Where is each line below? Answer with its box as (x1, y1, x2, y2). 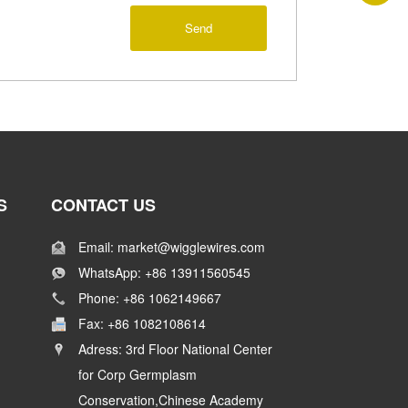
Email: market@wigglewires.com (77, 237, 265, 256)
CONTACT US (50, 192, 156, 217)
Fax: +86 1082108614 (77, 313, 206, 332)
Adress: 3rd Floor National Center (77, 339, 272, 358)
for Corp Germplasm (77, 364, 197, 383)
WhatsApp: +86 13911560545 (77, 262, 250, 281)
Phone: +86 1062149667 (77, 288, 221, 307)
